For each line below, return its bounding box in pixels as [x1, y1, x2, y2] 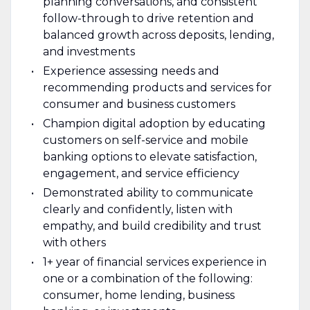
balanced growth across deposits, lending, [42, 28, 274, 42]
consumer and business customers [42, 97, 235, 111]
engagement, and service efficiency [42, 166, 239, 180]
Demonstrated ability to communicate [42, 185, 253, 199]
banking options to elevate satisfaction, [42, 149, 257, 163]
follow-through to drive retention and [42, 11, 254, 25]
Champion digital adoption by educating [42, 116, 266, 130]
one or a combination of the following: [42, 271, 253, 285]
